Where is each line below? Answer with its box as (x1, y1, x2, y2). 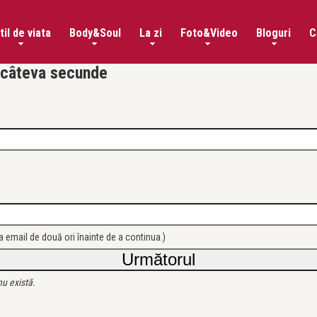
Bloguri (256, 26, 291, 40)
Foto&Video (180, 26, 238, 40)
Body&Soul (69, 26, 121, 40)
